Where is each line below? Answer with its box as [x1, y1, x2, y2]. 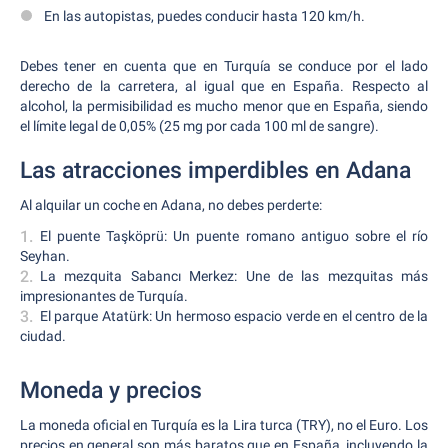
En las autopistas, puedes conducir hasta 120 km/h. [44, 8, 365, 24]
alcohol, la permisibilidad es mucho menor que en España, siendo [20, 98, 428, 114]
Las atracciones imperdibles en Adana [20, 157, 411, 184]
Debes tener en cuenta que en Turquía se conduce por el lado [20, 58, 428, 74]
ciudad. [20, 328, 66, 344]
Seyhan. [20, 248, 70, 264]
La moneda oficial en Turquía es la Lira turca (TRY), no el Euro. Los [20, 417, 428, 433]
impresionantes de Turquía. [20, 288, 188, 304]
